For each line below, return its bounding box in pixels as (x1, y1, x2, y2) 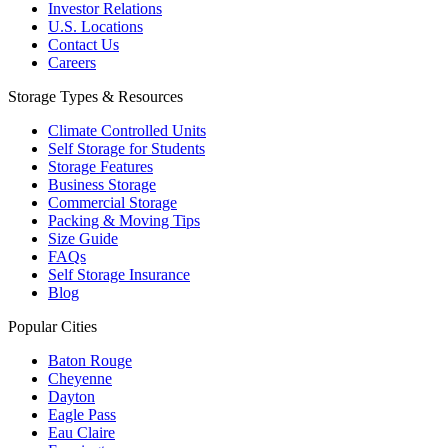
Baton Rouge (48, 352, 132, 370)
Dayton (48, 388, 95, 406)
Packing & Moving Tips (48, 212, 200, 230)
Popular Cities (8, 318, 97, 336)
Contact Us (48, 36, 119, 54)
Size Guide (48, 230, 118, 248)
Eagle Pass (48, 406, 116, 424)
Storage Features (48, 158, 153, 176)
